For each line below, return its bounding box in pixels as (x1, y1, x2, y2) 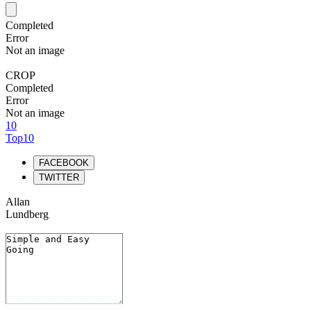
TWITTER (39, 172, 79, 183)
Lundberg (6, 208, 49, 220)
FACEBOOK (39, 158, 89, 168)
